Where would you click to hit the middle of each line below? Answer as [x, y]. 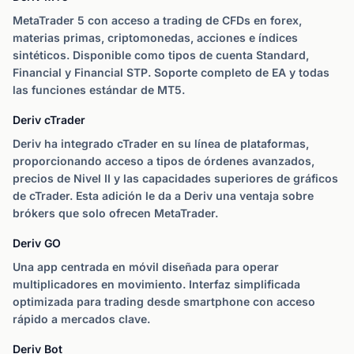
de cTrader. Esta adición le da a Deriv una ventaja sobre [163, 196]
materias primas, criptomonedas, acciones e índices [155, 38]
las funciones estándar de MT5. [99, 90]
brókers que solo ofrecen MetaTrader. [115, 213]
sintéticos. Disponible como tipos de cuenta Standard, [161, 55]
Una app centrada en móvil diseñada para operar [146, 267]
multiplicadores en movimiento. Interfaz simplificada [156, 284]
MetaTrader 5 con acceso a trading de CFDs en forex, [157, 20]
